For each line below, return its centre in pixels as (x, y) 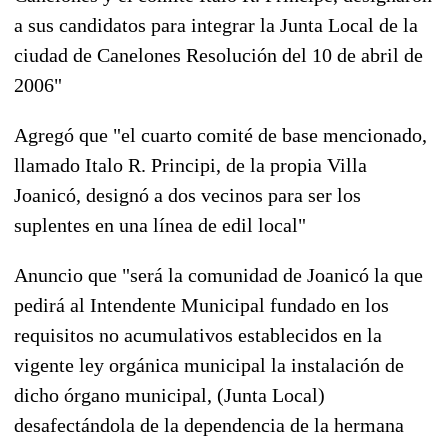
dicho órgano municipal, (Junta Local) (169, 394)
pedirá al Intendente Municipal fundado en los (201, 304)
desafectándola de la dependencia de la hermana (209, 424)
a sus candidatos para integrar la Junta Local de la (216, 24)
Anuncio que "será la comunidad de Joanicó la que (218, 274)
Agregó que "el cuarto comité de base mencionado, (220, 134)
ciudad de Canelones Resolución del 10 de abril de (218, 54)
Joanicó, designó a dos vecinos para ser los (187, 194)
